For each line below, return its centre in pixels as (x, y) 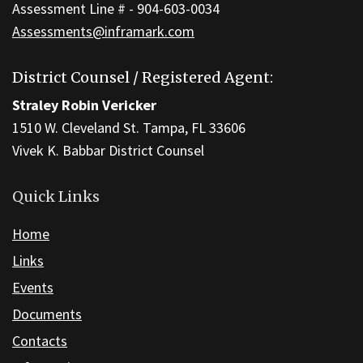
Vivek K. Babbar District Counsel (108, 151)
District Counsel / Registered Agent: (143, 78)
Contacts (40, 341)
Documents (47, 314)
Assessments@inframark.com (103, 32)
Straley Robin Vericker (84, 105)
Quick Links (56, 197)
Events (33, 288)
